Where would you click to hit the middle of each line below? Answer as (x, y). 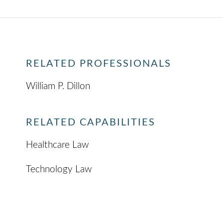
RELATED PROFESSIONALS (99, 64)
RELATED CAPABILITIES (91, 123)
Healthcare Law (58, 145)
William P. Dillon (58, 87)
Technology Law (59, 169)
